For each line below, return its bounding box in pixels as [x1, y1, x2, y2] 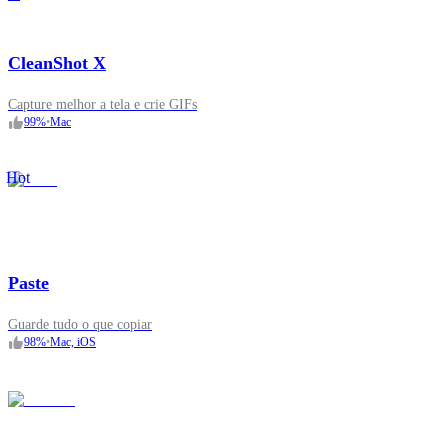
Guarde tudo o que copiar [8, 317, 152, 333]
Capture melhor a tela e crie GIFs [8, 97, 197, 113]
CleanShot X [8, 53, 106, 74]
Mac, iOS [50, 335, 96, 350]
